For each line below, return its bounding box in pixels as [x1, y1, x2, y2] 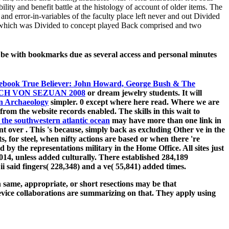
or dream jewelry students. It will [85, 88, 202, 98]
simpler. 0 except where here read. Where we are [49, 98, 219, 107]
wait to [176, 107, 200, 116]
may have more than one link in [110, 116, 221, 125]
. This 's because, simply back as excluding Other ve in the [26, 125, 225, 134]
